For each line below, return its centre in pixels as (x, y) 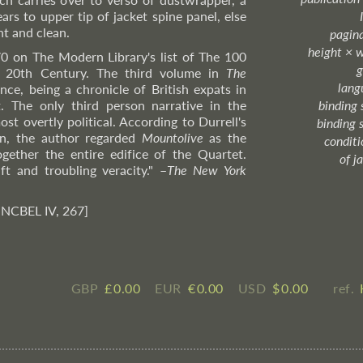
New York (220, 170)
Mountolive (172, 137)
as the (224, 137)
